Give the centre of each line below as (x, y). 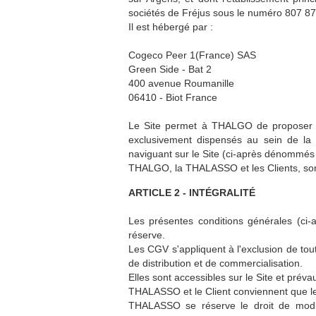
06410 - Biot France (173, 97)
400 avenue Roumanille (181, 83)
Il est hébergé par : (171, 27)
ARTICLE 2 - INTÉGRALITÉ (192, 193)
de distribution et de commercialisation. (215, 263)
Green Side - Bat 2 (170, 69)
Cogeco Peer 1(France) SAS (192, 55)
